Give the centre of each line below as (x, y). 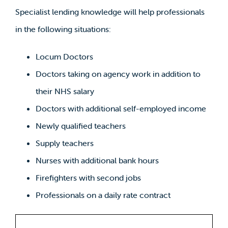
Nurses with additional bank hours (97, 160)
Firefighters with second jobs (88, 177)
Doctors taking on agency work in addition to (118, 74)
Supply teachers (64, 143)
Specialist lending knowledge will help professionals (110, 11)
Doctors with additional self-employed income (121, 108)
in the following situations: (63, 29)
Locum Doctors (64, 56)
